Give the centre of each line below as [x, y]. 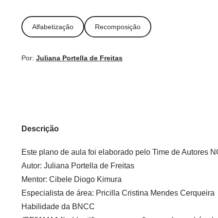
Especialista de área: [59, 193]
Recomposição [118, 27]
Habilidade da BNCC [58, 207]
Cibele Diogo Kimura [85, 179]
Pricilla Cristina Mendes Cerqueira [155, 193]
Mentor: [35, 179]
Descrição [40, 129]
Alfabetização [53, 27]
